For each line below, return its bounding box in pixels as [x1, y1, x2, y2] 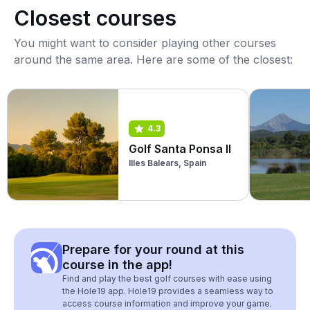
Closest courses [14, 6, 176, 30]
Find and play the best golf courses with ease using [62, 273, 272, 284]
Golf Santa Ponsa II [129, 141, 231, 156]
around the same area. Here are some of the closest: [14, 53, 293, 66]
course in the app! [62, 257, 172, 272]
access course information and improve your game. [62, 298, 272, 309]
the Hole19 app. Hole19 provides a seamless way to [62, 286, 273, 296]
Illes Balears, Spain [129, 157, 206, 168]
